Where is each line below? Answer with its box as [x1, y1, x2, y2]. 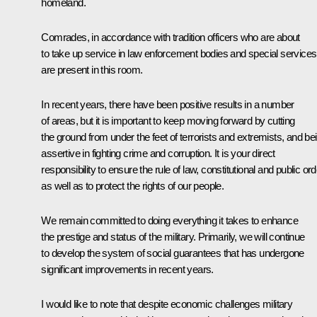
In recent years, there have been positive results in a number [41, 98, 294, 110]
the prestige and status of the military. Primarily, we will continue [41, 230, 305, 243]
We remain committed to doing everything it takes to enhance [41, 214, 298, 226]
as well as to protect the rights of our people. [41, 179, 224, 192]
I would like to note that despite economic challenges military [41, 297, 293, 310]
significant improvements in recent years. [41, 263, 214, 275]
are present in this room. [41, 63, 143, 76]
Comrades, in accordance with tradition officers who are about [41, 30, 300, 43]
